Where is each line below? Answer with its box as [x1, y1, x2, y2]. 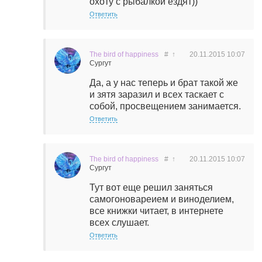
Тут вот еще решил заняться [89, 182, 213, 192]
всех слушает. [89, 218, 149, 227]
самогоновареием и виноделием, [89, 194, 234, 204]
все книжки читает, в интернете [89, 206, 223, 216]
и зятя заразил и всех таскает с [89, 89, 224, 99]
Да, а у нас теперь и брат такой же [89, 78, 238, 88]
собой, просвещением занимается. [89, 101, 241, 111]
